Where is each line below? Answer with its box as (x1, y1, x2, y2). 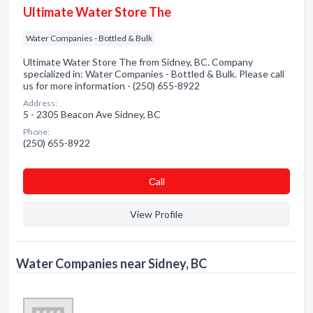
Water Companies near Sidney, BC (16, 256, 207, 271)
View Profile (130, 208, 183, 220)
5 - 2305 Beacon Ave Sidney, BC (23, 108, 161, 120)
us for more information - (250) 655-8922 (23, 80, 200, 92)
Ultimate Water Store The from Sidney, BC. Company (23, 56, 253, 68)
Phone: (23, 126, 50, 137)
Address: (23, 98, 57, 108)
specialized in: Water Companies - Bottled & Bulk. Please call (23, 68, 284, 80)
